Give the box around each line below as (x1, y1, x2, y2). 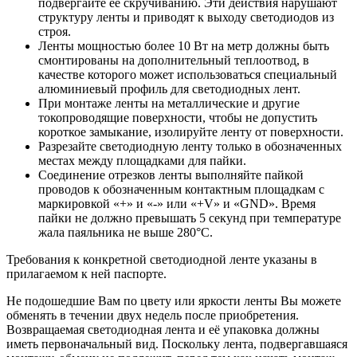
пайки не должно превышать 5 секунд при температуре (38, 210, 341, 225)
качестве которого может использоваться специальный (38, 67, 337, 81)
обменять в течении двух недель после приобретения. (6, 308, 299, 322)
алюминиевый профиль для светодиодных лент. (38, 81, 300, 96)
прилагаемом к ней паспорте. (6, 266, 167, 280)
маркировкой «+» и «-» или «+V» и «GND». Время (38, 196, 316, 210)
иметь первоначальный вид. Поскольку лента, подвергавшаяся (6, 336, 347, 351)
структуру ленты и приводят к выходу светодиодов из (38, 10, 334, 24)
